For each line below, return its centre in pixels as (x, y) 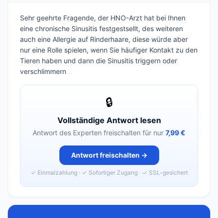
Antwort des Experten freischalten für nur (99, 133)
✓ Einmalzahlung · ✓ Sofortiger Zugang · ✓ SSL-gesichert (109, 173)
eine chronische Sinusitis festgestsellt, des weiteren (101, 28)
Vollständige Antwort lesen (109, 120)
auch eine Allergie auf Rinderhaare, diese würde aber (104, 39)
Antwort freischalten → (109, 155)
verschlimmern (43, 71)
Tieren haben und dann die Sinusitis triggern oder (99, 61)
